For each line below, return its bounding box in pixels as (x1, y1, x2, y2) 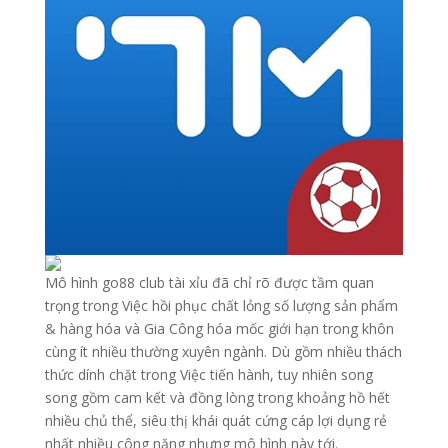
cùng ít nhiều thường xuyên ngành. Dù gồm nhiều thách (44, 341, 402, 361)
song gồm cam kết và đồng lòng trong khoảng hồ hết (44, 387, 390, 407)
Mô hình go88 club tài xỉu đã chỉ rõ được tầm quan (44, 272, 374, 292)
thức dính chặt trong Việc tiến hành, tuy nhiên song (44, 364, 373, 384)
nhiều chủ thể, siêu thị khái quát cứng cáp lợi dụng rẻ (44, 410, 387, 430)
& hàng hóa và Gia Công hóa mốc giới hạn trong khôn (44, 318, 394, 338)
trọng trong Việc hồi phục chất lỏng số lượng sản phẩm (44, 295, 398, 315)
